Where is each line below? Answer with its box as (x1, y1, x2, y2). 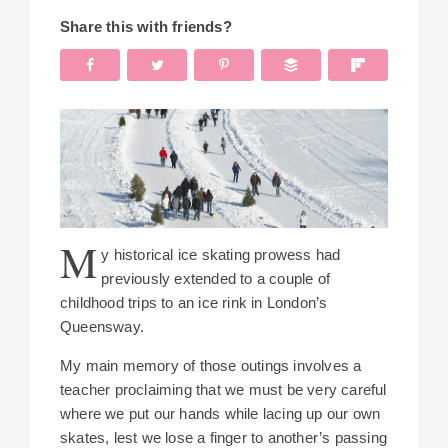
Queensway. (60, 318, 144, 336)
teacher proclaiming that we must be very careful (60, 381, 387, 399)
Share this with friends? (60, 17, 232, 35)
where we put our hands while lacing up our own (60, 405, 381, 423)
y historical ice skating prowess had (101, 246, 341, 264)
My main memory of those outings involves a (60, 357, 362, 375)
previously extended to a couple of (101, 270, 331, 288)
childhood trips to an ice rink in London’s (60, 294, 328, 312)
